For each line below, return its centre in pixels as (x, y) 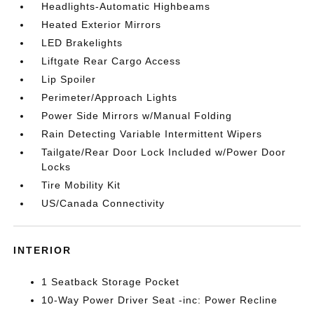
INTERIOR (43, 250)
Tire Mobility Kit (81, 185)
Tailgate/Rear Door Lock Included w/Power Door (164, 152)
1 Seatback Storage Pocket (111, 282)
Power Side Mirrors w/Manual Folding (137, 116)
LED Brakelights (82, 43)
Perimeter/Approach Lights (110, 97)
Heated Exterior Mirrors (102, 25)
